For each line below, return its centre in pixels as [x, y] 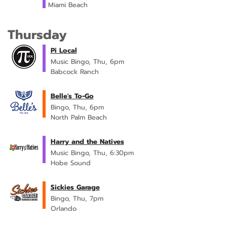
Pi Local [64, 50]
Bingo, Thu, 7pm [77, 198]
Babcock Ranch [74, 72]
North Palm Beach [79, 117]
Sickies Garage [75, 187]
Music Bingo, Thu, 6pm [87, 62]
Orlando [63, 209]
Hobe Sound [70, 163]
